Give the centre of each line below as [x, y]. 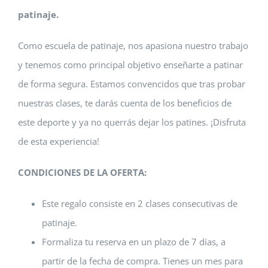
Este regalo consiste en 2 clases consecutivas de [140, 203]
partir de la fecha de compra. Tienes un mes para [142, 261]
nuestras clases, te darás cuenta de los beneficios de [125, 103]
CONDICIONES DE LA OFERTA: [82, 172]
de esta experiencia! [59, 141]
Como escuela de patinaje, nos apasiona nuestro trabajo [133, 45]
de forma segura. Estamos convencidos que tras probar [132, 84]
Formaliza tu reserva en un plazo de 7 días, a [134, 242]
